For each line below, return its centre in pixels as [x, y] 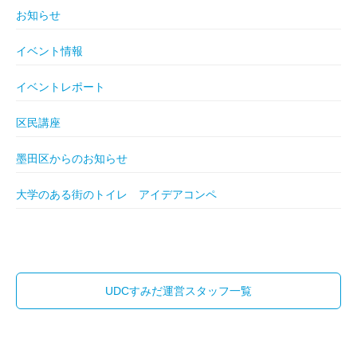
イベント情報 [49, 51]
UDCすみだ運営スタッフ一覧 [178, 290]
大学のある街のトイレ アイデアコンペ [116, 194]
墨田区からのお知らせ [72, 158]
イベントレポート [61, 86]
